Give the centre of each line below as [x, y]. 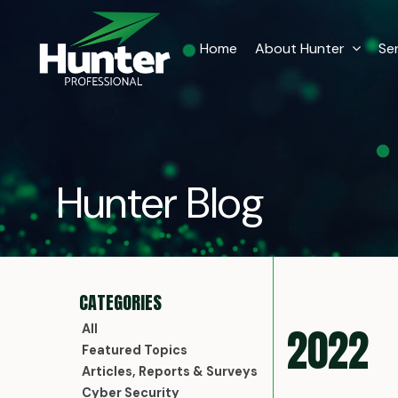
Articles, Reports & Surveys [170, 372]
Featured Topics [135, 350]
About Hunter [300, 49]
